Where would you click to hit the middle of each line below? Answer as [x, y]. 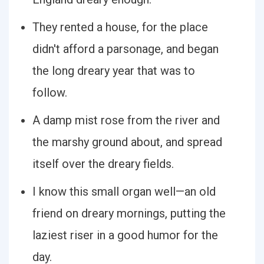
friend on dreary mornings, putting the [129, 213]
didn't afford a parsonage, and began [126, 49]
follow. [50, 93]
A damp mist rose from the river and [126, 120]
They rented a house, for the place [120, 27]
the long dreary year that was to [114, 71]
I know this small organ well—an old [124, 192]
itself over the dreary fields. [103, 164]
